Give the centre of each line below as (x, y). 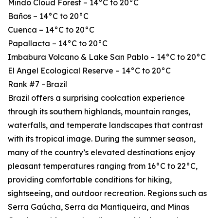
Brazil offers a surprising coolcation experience (96, 98)
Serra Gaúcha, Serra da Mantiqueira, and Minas (99, 207)
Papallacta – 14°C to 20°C (58, 44)
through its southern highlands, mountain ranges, (99, 112)
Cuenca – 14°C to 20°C (51, 30)
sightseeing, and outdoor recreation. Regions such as (107, 193)
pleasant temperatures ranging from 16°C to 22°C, (103, 166)
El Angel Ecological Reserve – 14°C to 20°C (89, 71)
